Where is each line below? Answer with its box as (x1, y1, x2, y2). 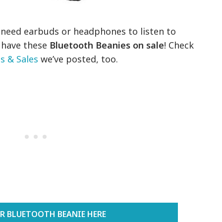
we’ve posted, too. (38, 53, 118, 65)
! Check (164, 39, 194, 52)
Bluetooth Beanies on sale (50, 39, 165, 52)
